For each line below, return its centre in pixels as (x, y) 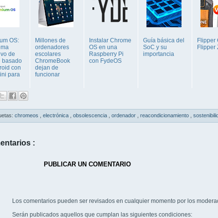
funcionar (47, 75)
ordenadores (52, 47)
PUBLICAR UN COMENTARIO (87, 164)
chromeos (27, 116)
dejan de (47, 68)
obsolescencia (91, 116)
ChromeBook (53, 61)
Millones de (50, 41)
